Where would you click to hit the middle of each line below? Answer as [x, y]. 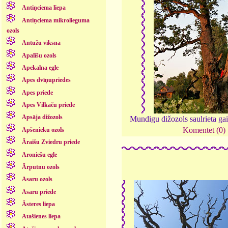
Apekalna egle [40, 67]
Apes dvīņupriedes [46, 80]
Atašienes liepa [41, 217]
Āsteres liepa [38, 204]
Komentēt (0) [204, 130]
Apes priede [37, 92]
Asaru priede [39, 192]
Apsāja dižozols [42, 117]
